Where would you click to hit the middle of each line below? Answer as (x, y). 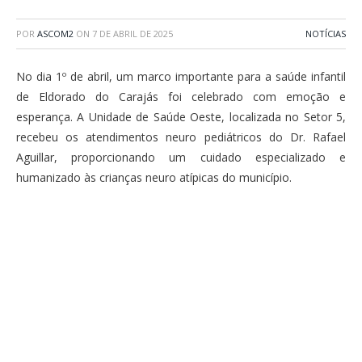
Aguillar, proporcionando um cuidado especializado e (181, 157)
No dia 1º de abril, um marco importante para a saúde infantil (181, 76)
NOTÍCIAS (326, 34)
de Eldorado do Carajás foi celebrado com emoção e (181, 97)
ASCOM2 (55, 34)
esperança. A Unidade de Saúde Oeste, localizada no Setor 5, (181, 117)
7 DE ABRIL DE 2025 (133, 34)
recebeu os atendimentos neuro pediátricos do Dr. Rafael (181, 137)
